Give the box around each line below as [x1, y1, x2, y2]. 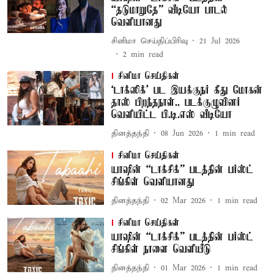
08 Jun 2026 [160, 128, 203, 139]
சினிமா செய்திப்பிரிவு [111, 35, 188, 46]
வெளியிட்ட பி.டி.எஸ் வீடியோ [111, 109, 232, 121]
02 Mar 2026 [160, 195, 206, 206]
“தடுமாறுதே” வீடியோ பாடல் [111, 4, 228, 17]
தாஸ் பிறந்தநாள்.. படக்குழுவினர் [111, 97, 240, 109]
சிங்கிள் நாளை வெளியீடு [111, 243, 211, 256]
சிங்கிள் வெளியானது [111, 176, 194, 188]
